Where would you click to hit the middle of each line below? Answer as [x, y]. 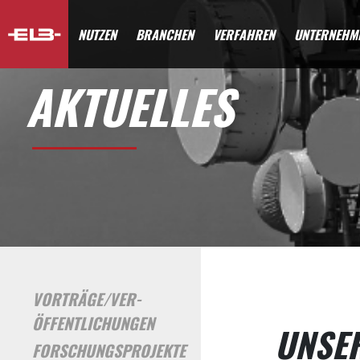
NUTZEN [98, 34]
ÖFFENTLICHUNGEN [93, 323]
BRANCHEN [165, 34]
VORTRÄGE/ [71, 299]
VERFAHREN [244, 34]
